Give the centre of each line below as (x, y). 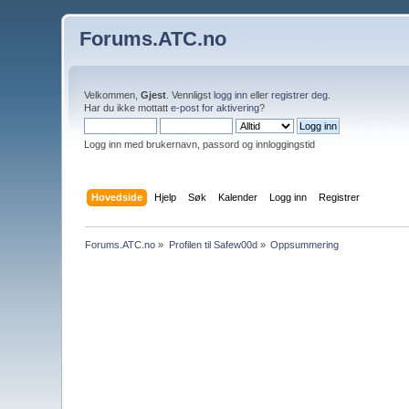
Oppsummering (305, 244)
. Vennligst (190, 95)
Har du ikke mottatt (128, 108)
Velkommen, (113, 95)
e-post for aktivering (215, 108)
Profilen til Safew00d (213, 244)
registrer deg (300, 95)
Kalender (237, 197)
